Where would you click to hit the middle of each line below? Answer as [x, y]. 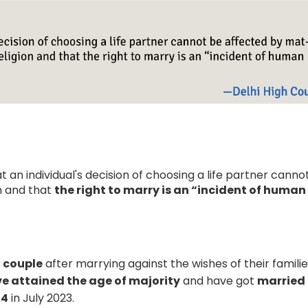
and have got [219, 280]
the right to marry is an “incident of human [180, 190]
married [282, 280]
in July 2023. [42, 298]
